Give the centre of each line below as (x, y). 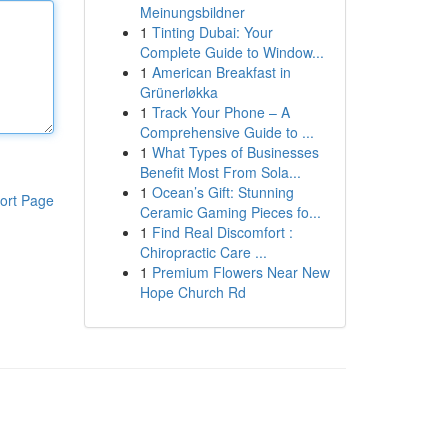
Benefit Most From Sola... (220, 172)
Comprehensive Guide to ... (226, 132)
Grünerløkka (178, 92)
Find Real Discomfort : (222, 232)
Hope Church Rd (192, 292)
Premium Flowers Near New (240, 272)
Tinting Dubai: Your (212, 32)
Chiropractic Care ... (203, 252)
